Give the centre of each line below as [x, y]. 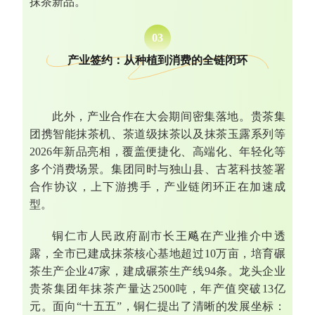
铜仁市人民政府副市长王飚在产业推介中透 [169, 236]
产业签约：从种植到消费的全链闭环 [157, 60]
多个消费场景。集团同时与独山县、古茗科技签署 [157, 169]
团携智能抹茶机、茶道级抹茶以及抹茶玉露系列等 [157, 134]
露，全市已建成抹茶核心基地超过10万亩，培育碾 [157, 254]
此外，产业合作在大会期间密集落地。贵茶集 [169, 117]
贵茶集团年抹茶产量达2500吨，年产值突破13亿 [157, 289]
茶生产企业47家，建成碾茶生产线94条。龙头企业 [157, 271]
